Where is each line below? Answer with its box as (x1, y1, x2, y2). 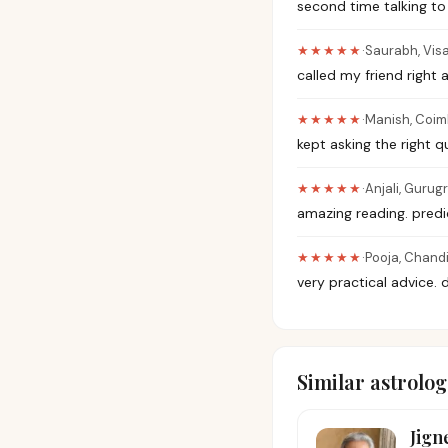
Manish (365, 111, 410, 128)
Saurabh (365, 42, 418, 59)
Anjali (365, 180, 399, 197)
